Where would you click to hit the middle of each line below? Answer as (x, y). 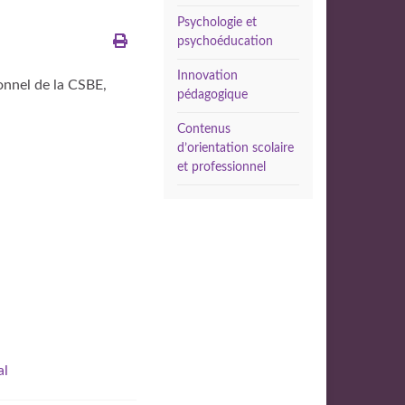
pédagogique (212, 95)
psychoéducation (225, 42)
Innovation (207, 76)
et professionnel (221, 167)
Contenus (204, 129)
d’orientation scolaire (235, 148)
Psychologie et (217, 23)
